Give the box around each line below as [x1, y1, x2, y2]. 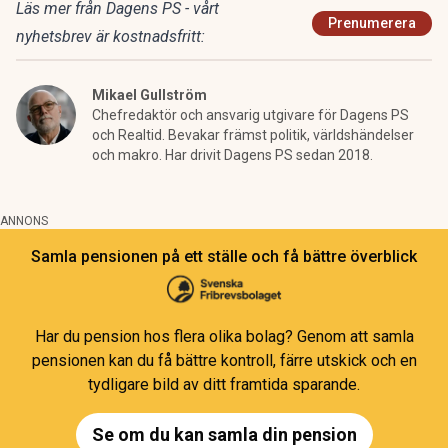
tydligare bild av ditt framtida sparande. [88, 375, 360, 394]
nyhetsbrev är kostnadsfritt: [16, 27, 205, 46]
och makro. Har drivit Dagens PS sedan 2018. [92, 147, 373, 163]
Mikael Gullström [92, 87, 207, 103]
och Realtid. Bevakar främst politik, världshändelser [92, 127, 414, 143]
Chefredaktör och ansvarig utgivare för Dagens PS [92, 107, 409, 123]
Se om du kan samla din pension [91, 424, 357, 445]
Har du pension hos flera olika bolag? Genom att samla [34, 327, 414, 346]
